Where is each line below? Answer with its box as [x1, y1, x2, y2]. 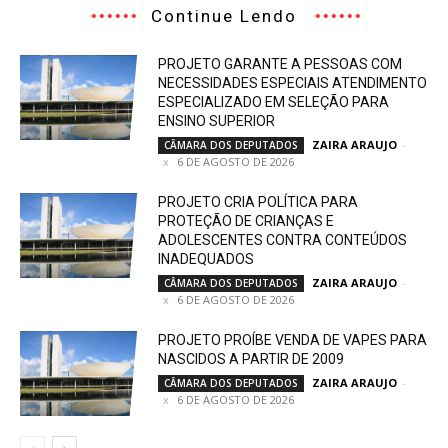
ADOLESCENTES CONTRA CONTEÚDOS [158, 231, 408, 248]
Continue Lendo [151, 5, 297, 26]
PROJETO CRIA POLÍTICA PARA [158, 193, 359, 210]
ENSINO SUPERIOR [158, 112, 276, 129]
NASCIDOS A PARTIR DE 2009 [158, 350, 345, 367]
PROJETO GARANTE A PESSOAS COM [158, 55, 403, 72]
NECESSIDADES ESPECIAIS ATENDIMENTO [158, 74, 428, 91]
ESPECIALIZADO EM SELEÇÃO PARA [158, 93, 390, 110]
